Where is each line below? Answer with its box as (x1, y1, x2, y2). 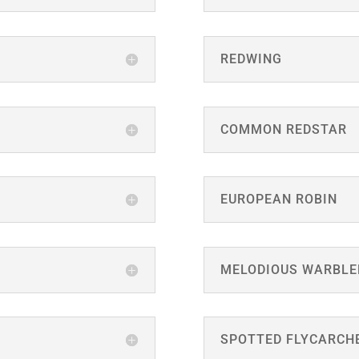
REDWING (220, 50, 282, 67)
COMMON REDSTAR (220, 121, 347, 137)
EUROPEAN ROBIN (220, 192, 337, 208)
